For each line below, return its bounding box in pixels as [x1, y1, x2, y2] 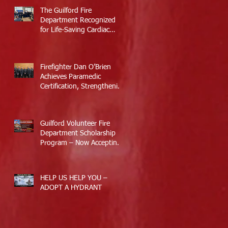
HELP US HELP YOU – [40, 174, 107, 182]
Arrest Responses [40, 36, 94, 43]
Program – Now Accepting [40, 139, 121, 147]
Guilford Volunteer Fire [40, 120, 110, 127]
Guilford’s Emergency [40, 92, 106, 100]
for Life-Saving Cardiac [40, 26, 109, 34]
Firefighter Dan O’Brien [40, 63, 111, 71]
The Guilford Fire [40, 7, 92, 14]
